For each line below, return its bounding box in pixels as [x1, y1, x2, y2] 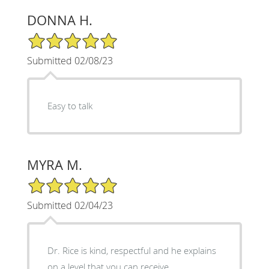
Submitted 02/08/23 [26, 53, 113, 67]
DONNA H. [26, 11, 92, 29]
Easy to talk [47, 99, 92, 112]
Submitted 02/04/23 [26, 198, 113, 212]
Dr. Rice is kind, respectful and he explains [47, 244, 216, 256]
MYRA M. [26, 156, 82, 174]
